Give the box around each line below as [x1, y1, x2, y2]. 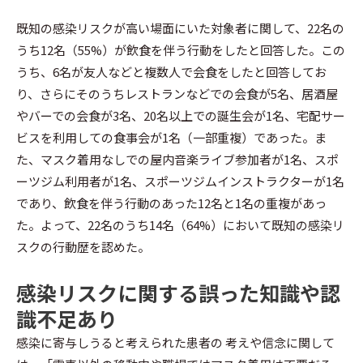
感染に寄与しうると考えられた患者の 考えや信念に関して [16, 333, 335, 351]
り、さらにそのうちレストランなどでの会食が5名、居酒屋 [16, 85, 338, 103]
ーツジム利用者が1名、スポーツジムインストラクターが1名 [16, 173, 344, 190]
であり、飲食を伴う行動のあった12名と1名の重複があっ [16, 194, 327, 212]
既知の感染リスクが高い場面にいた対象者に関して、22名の [16, 19, 344, 37]
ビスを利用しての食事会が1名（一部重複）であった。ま [16, 129, 327, 147]
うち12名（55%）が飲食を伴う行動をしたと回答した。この [16, 41, 345, 59]
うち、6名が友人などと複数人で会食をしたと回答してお [16, 63, 327, 81]
